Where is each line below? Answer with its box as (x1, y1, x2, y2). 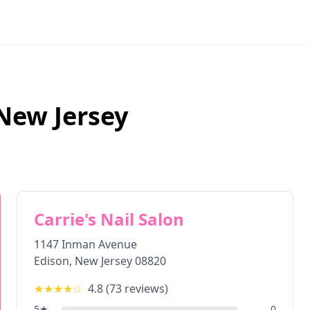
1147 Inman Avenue (34, 237, 137, 252)
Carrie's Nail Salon (34, 208, 184, 230)
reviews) (122, 281, 168, 296)
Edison (34, 253, 69, 268)
